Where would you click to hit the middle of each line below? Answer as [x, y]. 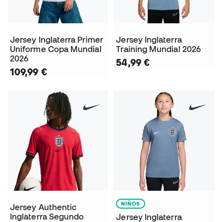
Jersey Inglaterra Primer [56, 39]
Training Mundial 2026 [159, 49]
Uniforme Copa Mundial [56, 49]
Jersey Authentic [44, 207]
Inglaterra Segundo [47, 216]
